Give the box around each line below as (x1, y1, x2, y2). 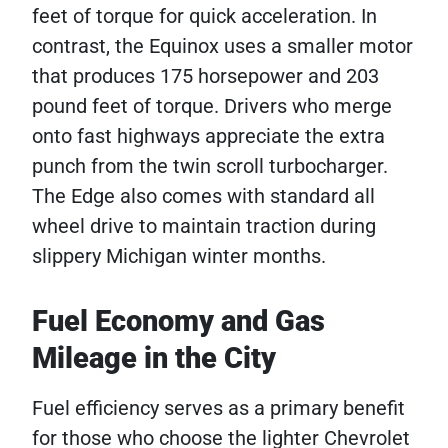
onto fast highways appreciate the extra (32, 124, 385, 148)
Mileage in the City (32, 341, 276, 375)
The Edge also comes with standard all (32, 184, 375, 208)
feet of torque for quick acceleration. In (32, 4, 377, 28)
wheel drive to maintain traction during (32, 214, 376, 238)
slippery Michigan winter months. (32, 244, 326, 268)
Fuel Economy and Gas (32, 304, 325, 338)
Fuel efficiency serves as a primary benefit (32, 396, 405, 420)
